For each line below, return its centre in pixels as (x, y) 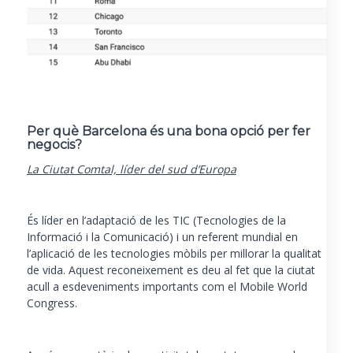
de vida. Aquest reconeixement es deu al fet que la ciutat (171, 270)
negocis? (54, 144)
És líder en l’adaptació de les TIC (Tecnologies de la (156, 221)
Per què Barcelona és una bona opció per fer (168, 131)
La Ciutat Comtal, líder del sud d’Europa (131, 169)
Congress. (52, 303)
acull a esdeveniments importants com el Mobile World (167, 287)
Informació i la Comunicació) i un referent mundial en (162, 237)
